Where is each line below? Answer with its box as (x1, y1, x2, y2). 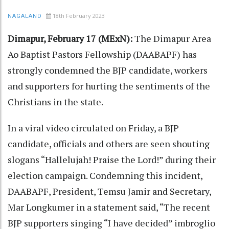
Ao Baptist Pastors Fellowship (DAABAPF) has (8, 48, 197, 60)
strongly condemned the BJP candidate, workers (8, 63, 208, 76)
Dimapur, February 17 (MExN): (8, 32, 134, 44)
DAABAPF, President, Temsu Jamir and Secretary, (8, 185, 211, 197)
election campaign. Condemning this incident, (8, 169, 202, 181)
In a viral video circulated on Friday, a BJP (8, 121, 179, 134)
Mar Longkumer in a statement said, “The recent (8, 200, 210, 213)
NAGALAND (8, 12, 42, 19)
